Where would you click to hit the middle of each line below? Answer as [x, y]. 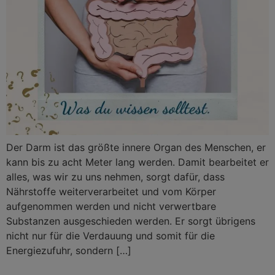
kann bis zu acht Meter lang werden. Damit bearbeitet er [137, 162]
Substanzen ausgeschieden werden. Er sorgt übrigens [131, 221]
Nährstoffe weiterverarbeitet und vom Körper [111, 192]
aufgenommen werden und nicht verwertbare [111, 207]
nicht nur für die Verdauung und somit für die [110, 236]
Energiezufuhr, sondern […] [69, 251]
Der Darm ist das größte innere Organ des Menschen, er [136, 148]
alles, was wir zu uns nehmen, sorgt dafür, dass [115, 177]
